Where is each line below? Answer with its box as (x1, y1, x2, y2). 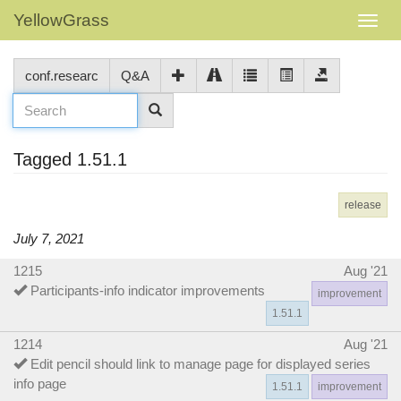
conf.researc (25, 68, 98, 83)
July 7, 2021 (13, 231, 84, 246)
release (345, 198, 381, 211)
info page (13, 375, 66, 391)
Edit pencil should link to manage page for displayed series (30, 355, 371, 371)
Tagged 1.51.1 (13, 149, 127, 169)
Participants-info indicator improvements (30, 282, 265, 298)
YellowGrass (13, 11, 109, 30)
